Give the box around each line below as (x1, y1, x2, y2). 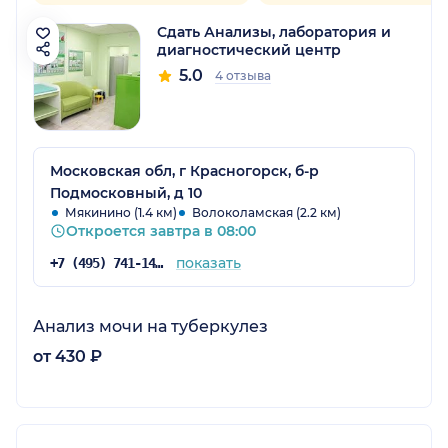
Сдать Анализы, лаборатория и (157, 22, 391, 41)
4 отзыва (215, 67, 271, 83)
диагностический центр (157, 40, 341, 59)
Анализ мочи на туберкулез (33, 316, 268, 336)
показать (175, 253, 241, 272)
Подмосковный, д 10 (50, 183, 202, 202)
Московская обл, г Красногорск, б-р (50, 161, 319, 180)
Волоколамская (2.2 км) (192, 204, 341, 220)
